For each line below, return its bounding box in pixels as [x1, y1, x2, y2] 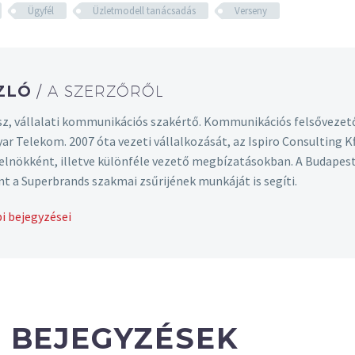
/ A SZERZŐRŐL [36, 82, 164, 101]
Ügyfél [28, 4, 54, 18]
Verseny [235, 4, 267, 18]
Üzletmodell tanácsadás [93, 4, 196, 18]
